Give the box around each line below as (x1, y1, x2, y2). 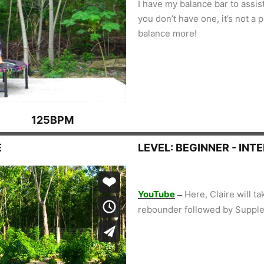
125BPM (31, 114, 74, 127)
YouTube (138, 189, 175, 200)
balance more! (138, 27, 197, 39)
